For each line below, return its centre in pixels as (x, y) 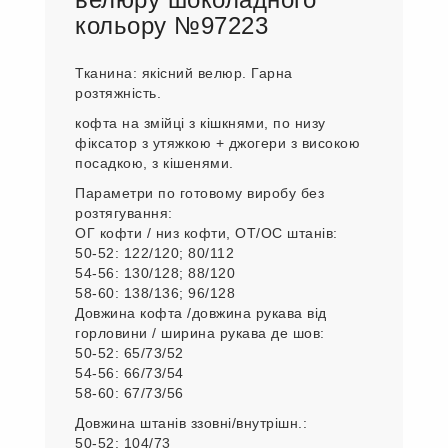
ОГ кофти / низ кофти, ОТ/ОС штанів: (206, 233)
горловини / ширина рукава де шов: (200, 333)
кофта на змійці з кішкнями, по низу (200, 123)
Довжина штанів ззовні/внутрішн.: (191, 423)
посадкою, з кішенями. (154, 163)
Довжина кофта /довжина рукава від (201, 313)
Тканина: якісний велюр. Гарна (184, 73)
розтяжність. (118, 93)
